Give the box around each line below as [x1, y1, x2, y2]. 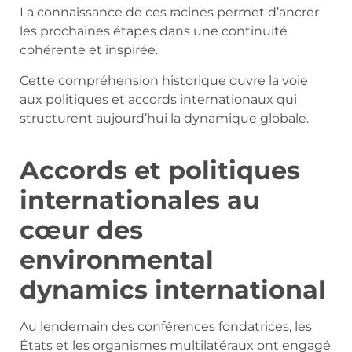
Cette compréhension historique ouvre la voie [20, 72, 308, 88]
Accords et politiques [20, 154, 300, 185]
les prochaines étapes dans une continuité [20, 24, 288, 39]
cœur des [20, 214, 143, 245]
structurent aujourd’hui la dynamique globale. [20, 110, 309, 126]
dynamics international [20, 273, 326, 305]
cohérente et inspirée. [20, 42, 158, 58]
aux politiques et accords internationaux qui [20, 91, 297, 107]
